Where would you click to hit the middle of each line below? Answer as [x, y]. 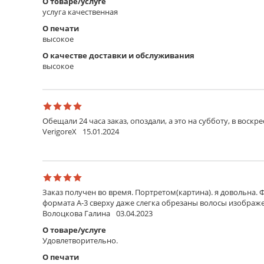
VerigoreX [60, 131]
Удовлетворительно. [80, 240]
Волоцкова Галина [76, 213]
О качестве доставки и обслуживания [118, 55]
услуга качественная [80, 11]
